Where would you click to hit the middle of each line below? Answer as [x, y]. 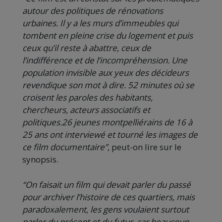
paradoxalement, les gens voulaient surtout [106, 210]
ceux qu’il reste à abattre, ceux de [87, 48]
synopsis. [40, 160]
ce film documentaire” [65, 147]
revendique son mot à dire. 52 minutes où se [108, 85]
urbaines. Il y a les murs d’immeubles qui [100, 23]
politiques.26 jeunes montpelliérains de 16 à [107, 122]
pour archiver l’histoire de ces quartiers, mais [109, 197]
